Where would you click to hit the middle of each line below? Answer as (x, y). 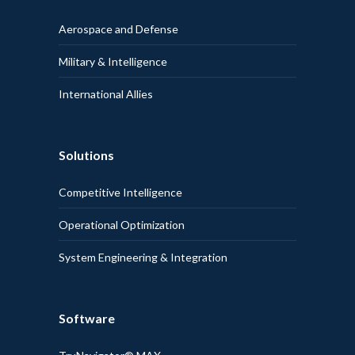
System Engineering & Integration (143, 257)
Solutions (86, 155)
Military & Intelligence (113, 61)
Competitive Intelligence (120, 192)
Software (87, 318)
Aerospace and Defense (118, 29)
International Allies (106, 94)
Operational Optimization (122, 224)
